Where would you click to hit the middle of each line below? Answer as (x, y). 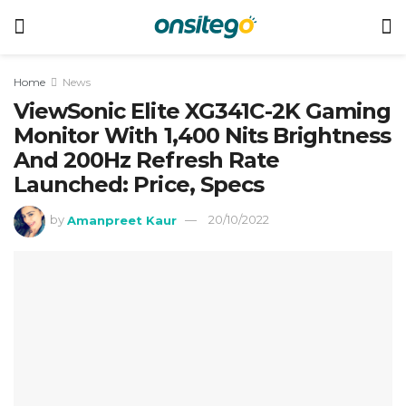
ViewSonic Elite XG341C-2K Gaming (203, 111)
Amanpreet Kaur (122, 220)
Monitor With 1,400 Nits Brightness (203, 135)
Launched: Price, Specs (139, 184)
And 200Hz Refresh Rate (146, 160)
